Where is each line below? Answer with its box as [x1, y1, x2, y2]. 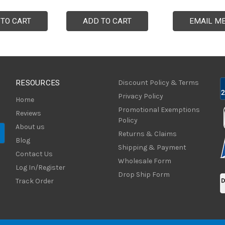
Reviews [16, 108, 41, 118]
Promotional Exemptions [118, 105, 200, 114]
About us [16, 122, 45, 131]
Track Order [16, 176, 54, 185]
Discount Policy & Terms [118, 78, 199, 87]
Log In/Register [16, 163, 65, 172]
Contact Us [16, 149, 53, 158]
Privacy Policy [118, 91, 163, 100]
